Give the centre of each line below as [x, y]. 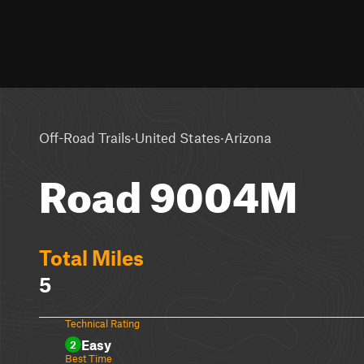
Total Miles [91, 258]
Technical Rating [102, 323]
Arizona [248, 137]
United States [178, 137]
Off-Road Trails [85, 137]
